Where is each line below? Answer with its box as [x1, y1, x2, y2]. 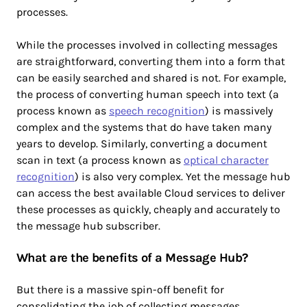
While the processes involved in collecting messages [16, 38, 278, 51]
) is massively [205, 103, 273, 117]
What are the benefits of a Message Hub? [16, 249, 248, 265]
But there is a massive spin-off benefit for [16, 282, 224, 296]
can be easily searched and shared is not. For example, [16, 71, 286, 84]
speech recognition [109, 103, 205, 117]
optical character [184, 153, 269, 167]
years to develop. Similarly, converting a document [16, 136, 267, 150]
